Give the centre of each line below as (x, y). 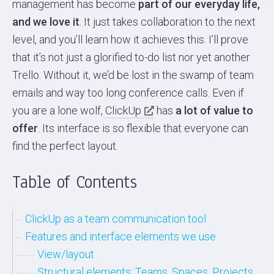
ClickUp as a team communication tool (116, 218)
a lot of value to (213, 110)
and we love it (46, 21)
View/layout (66, 254)
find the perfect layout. (65, 146)
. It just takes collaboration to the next (168, 21)
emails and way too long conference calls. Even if (128, 92)
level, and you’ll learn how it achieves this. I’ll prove (130, 39)
